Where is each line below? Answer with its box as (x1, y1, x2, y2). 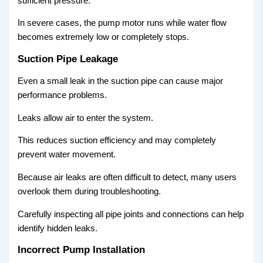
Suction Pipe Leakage (18, 53, 119, 65)
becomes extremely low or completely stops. (18, 32, 190, 42)
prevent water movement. (18, 150, 116, 160)
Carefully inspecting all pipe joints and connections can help (18, 209, 244, 219)
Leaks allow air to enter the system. (18, 113, 154, 123)
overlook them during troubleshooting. (18, 187, 161, 197)
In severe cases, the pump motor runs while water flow (18, 18, 227, 28)
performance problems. (18, 90, 107, 100)
